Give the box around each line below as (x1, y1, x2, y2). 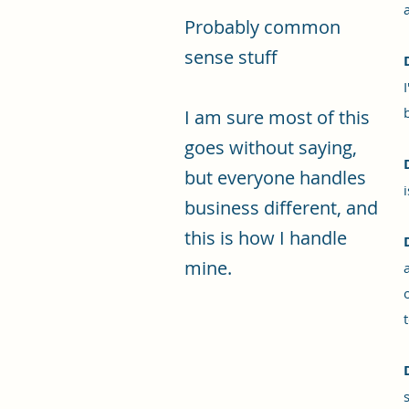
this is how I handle (184, 225, 347, 250)
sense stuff (184, 45, 278, 69)
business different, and (184, 195, 378, 220)
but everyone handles (184, 165, 366, 190)
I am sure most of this (184, 105, 370, 130)
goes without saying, (184, 135, 357, 160)
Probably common (184, 15, 341, 39)
